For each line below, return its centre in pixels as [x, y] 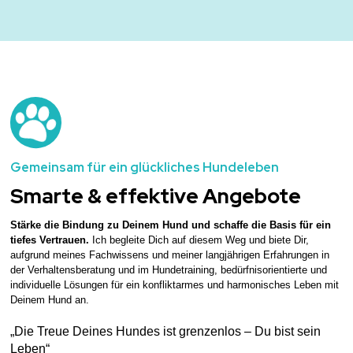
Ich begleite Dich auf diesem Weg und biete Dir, [199, 240]
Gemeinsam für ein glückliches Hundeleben [144, 167]
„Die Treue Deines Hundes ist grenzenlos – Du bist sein [165, 331]
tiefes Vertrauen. [49, 240]
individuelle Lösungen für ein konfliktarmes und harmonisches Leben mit [174, 284]
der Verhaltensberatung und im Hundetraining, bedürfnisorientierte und [168, 269]
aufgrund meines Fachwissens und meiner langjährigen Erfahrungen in [169, 255]
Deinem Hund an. [49, 299]
